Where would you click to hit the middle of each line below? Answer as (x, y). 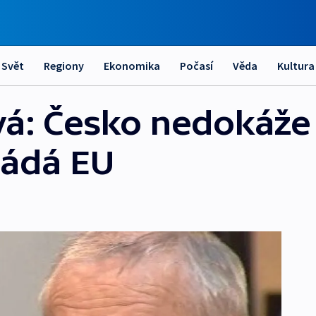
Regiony (64, 66)
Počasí (196, 66)
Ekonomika (132, 66)
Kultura (296, 66)
